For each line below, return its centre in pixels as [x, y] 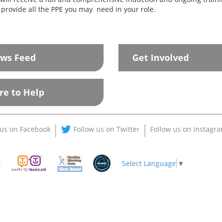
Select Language [149, 163]
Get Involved [160, 58]
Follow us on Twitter [107, 129]
